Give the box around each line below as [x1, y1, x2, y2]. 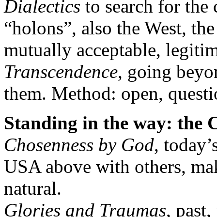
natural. [4, 177, 62, 199]
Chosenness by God [4, 134, 154, 155]
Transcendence [4, 61, 118, 82]
